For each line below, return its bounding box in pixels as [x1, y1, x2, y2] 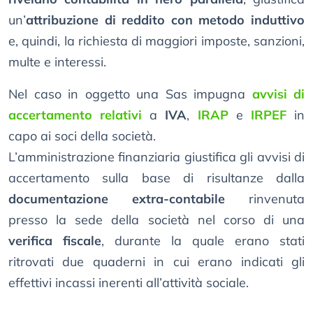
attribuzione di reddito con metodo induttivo [26, 12, 305, 29]
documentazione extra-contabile [8, 191, 225, 208]
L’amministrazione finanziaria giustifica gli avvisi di [8, 149, 305, 166]
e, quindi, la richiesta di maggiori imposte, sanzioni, [8, 33, 305, 50]
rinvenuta [225, 191, 305, 208]
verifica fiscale [8, 233, 101, 249]
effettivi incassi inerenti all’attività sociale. [8, 275, 249, 291]
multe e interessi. [8, 54, 106, 71]
